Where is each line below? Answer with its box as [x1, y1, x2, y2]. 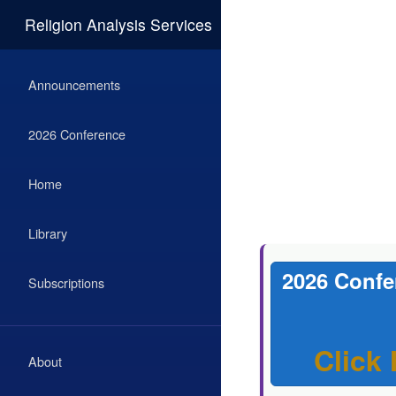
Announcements [28, 75, 120, 94]
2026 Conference [28, 125, 126, 143]
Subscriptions [28, 273, 104, 292]
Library [28, 224, 67, 242]
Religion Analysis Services [25, 13, 212, 35]
